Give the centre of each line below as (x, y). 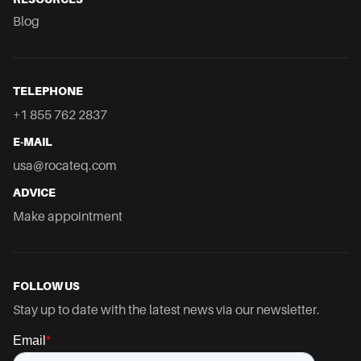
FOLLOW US (46, 286)
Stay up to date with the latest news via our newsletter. (166, 309)
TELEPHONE (48, 91)
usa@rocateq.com (65, 165)
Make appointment (68, 216)
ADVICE (34, 192)
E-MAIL (33, 141)
